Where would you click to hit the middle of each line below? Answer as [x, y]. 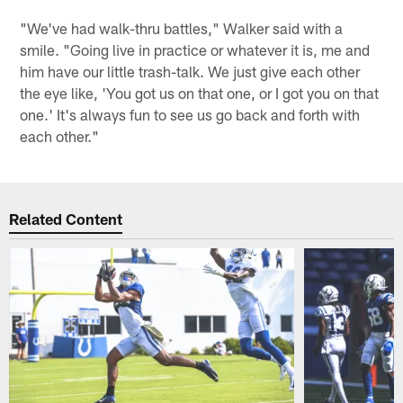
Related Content [66, 218]
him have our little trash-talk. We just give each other [190, 72]
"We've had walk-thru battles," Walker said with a [182, 28]
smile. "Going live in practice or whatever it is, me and [195, 50]
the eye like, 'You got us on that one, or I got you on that [200, 93]
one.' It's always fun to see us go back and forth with [190, 115]
